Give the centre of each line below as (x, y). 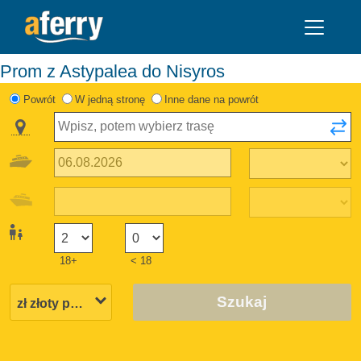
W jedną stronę (110, 99)
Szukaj (242, 301)
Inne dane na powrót (212, 99)
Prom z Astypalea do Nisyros (118, 71)
